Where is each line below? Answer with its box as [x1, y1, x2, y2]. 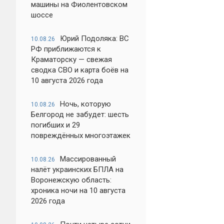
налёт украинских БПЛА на [31, 165, 123, 174]
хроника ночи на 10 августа [31, 186, 125, 195]
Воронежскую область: [31, 175, 111, 184]
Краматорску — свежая [31, 55, 112, 64]
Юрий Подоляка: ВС [60, 34, 129, 43]
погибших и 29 [31, 120, 80, 129]
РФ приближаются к [31, 44, 101, 53]
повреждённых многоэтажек [31, 131, 130, 140]
